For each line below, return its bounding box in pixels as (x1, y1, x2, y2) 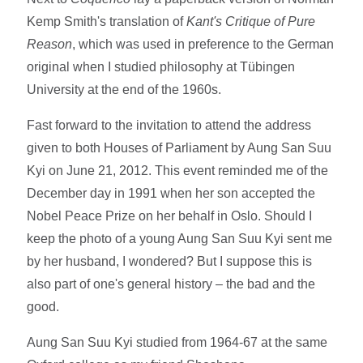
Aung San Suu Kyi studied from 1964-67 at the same (27, 335, 328, 349)
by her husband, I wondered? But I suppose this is (27, 254, 313, 268)
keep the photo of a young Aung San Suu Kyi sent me (27, 231, 333, 246)
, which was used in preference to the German (72, 36, 335, 51)
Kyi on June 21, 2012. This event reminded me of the (27, 163, 329, 177)
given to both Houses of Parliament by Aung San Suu (27, 140, 332, 155)
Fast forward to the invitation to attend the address (27, 117, 312, 132)
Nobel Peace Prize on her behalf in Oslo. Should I (27, 208, 313, 223)
